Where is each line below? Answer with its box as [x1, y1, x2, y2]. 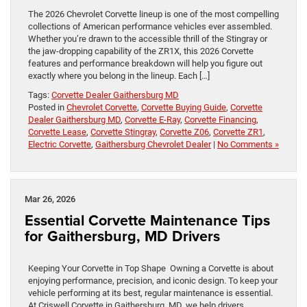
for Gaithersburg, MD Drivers [25, 225, 220, 247]
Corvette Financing [184, 114, 256, 125]
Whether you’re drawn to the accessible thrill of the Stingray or [28, 33, 267, 44]
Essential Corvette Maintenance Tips [25, 209, 270, 231]
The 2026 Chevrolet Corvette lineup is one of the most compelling [28, 8, 279, 19]
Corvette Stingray [90, 126, 156, 137]
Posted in [28, 101, 66, 112]
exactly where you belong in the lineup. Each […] [28, 70, 210, 81]
